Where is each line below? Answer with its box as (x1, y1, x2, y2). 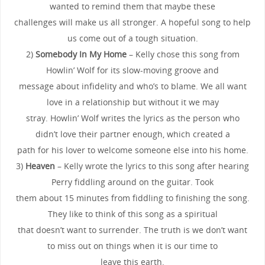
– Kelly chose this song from (126, 48, 240, 60)
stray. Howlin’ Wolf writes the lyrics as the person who (25, 112, 240, 124)
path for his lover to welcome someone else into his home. (17, 144, 248, 156)
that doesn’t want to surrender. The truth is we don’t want (18, 224, 247, 235)
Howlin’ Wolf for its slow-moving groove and (46, 64, 219, 76)
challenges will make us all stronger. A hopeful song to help (14, 16, 251, 28)
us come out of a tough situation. (67, 32, 198, 44)
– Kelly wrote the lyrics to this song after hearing (55, 160, 249, 172)
